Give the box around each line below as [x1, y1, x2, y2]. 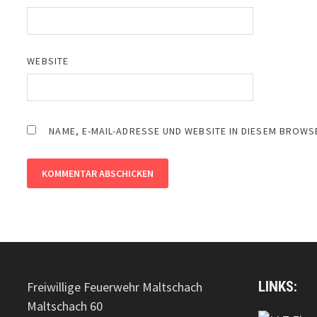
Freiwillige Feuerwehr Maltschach [27, 278, 203, 295]
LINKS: [258, 277, 298, 295]
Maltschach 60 [27, 297, 103, 314]
